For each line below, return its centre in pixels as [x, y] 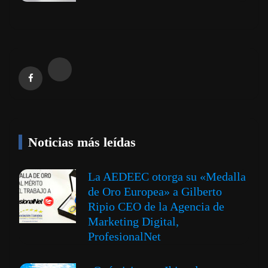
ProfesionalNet [124, 237]
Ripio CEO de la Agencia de [156, 207]
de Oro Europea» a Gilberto [155, 192]
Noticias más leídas [82, 142]
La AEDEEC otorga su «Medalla [167, 177]
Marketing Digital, [133, 222]
